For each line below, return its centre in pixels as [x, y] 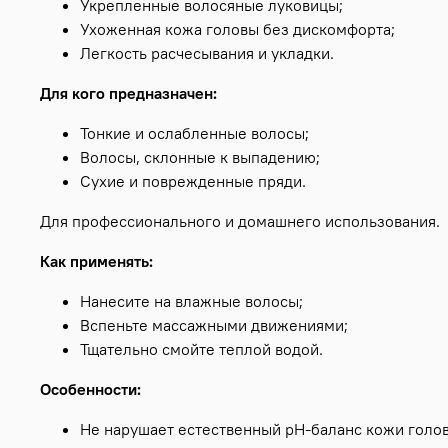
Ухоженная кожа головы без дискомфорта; [237, 29]
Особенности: [90, 389]
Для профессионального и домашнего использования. [240, 221]
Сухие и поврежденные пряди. [193, 181]
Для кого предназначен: [128, 93]
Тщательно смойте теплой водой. [203, 349]
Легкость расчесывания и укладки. [207, 53]
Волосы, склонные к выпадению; [200, 157]
